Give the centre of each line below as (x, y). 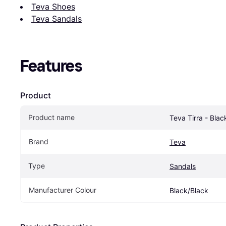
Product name (51, 118)
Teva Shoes (53, 7)
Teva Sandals (56, 19)
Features (51, 66)
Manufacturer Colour (63, 190)
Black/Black (189, 191)
